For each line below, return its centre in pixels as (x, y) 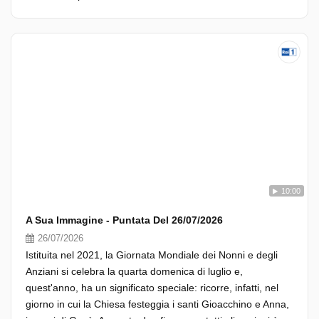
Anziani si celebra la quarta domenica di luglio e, (134, 271)
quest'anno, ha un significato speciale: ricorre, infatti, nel (152, 288)
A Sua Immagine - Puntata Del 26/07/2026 (124, 220)
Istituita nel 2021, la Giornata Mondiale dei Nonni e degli (152, 255)
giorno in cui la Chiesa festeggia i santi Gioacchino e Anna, (157, 304)
